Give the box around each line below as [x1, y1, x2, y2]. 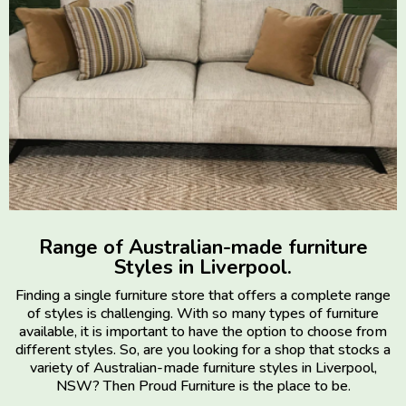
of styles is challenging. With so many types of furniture [27, 304, 379, 324]
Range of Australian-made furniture [38, 234, 368, 261]
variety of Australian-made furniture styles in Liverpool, [29, 358, 377, 378]
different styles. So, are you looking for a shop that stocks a [15, 340, 391, 360]
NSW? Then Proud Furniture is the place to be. [55, 376, 351, 396]
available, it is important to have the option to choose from [19, 322, 387, 342]
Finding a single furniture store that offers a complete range [15, 285, 391, 305]
